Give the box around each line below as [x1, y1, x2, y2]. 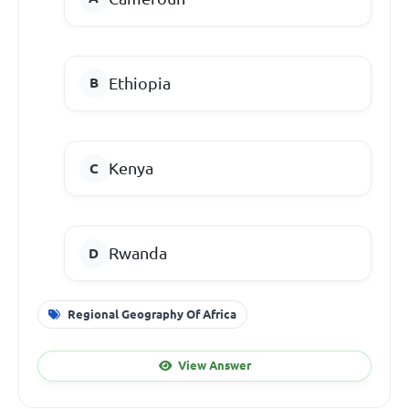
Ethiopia [108, 73, 171, 92]
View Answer [177, 359, 251, 372]
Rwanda [108, 244, 167, 263]
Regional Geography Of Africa [67, 307, 236, 320]
